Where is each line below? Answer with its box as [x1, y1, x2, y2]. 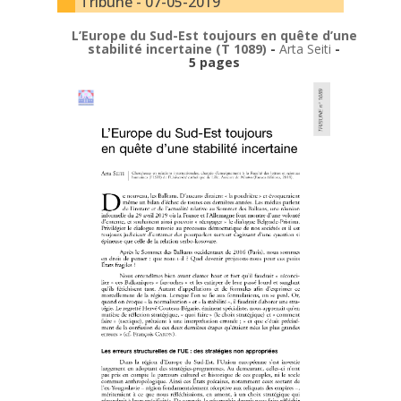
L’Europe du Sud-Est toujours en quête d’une [71, 27, 357, 44]
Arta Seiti [279, 40, 331, 57]
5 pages [188, 54, 240, 71]
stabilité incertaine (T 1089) [88, 40, 270, 57]
